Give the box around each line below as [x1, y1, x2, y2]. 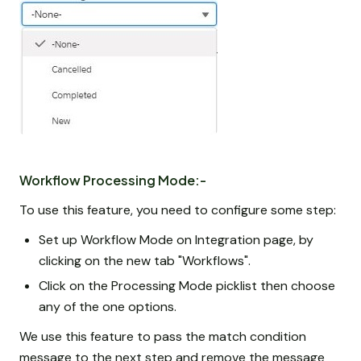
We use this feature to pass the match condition [19, 327, 306, 345]
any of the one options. [39, 297, 176, 315]
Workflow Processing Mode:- [19, 171, 206, 189]
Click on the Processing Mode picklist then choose [39, 276, 335, 294]
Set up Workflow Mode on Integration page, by [39, 230, 313, 248]
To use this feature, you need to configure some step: [19, 201, 336, 218]
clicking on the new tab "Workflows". [39, 251, 251, 269]
